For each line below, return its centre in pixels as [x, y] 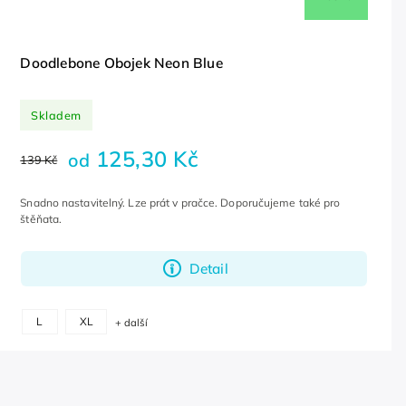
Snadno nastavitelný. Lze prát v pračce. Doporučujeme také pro [180, 203]
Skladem [56, 115]
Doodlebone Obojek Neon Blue [121, 63]
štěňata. [43, 219]
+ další [132, 322]
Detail [208, 268]
